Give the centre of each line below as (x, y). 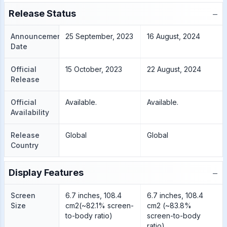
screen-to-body (174, 216)
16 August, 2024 (173, 36)
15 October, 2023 (93, 69)
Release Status (42, 13)
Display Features (46, 173)
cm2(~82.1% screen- (99, 205)
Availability (30, 112)
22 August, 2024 (174, 69)
